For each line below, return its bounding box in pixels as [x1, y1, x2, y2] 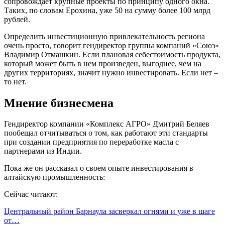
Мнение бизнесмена [4, 96, 114, 109]
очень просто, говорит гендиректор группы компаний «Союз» [4, 41, 219, 50]
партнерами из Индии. [4, 147, 82, 156]
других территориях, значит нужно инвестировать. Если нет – [4, 68, 218, 77]
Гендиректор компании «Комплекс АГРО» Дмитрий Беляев [4, 120, 209, 129]
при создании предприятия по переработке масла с [4, 138, 179, 147]
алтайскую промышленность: [4, 173, 105, 182]
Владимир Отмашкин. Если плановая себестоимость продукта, [4, 50, 220, 59]
